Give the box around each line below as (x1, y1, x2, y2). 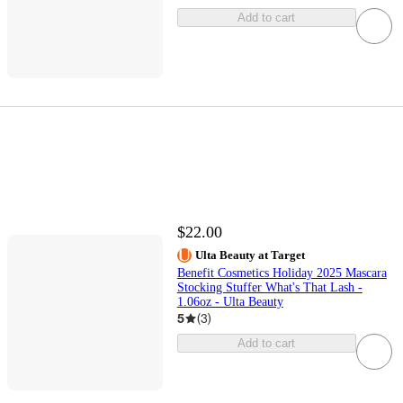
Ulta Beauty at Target (194, 248, 305, 263)
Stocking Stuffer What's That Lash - (176, 281, 363, 295)
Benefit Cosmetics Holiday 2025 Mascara (176, 266, 387, 281)
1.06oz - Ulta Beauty (176, 295, 283, 309)
